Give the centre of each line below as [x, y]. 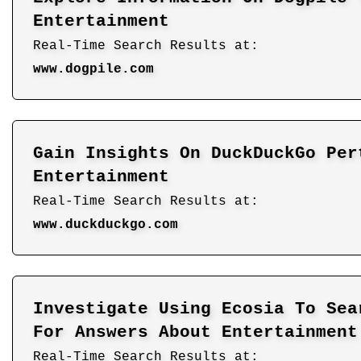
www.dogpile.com [93, 69]
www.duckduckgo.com [106, 224]
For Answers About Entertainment [195, 332]
